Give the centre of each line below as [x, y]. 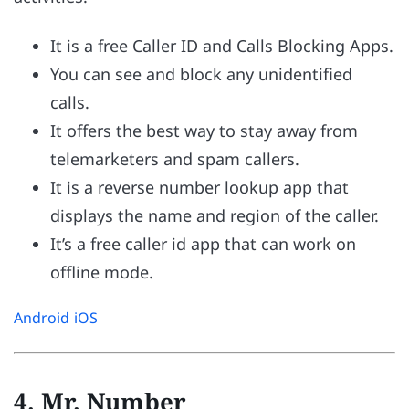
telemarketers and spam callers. [175, 159]
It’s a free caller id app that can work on [203, 244]
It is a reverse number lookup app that [199, 188]
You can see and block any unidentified [201, 74]
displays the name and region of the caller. [215, 216]
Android [42, 318]
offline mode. [102, 273]
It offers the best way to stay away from [204, 131]
